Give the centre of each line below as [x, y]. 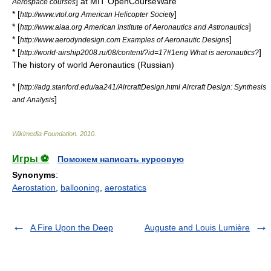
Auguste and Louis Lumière [197, 227]
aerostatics [126, 188]
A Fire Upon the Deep [72, 227]
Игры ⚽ [31, 159]
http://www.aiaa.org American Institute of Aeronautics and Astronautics [134, 27]
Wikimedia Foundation [44, 134]
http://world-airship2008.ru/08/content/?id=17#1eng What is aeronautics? [139, 52]
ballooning [80, 188]
